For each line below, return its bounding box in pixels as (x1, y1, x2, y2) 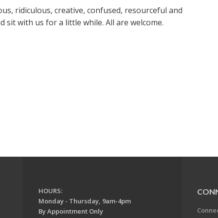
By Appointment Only (38, 207, 103, 216)
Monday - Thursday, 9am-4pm (38, 197, 131, 205)
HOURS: (38, 186, 62, 195)
